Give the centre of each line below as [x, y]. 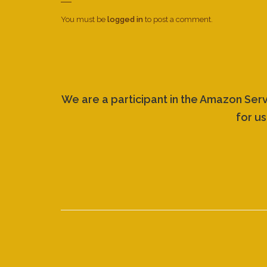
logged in [125, 20]
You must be [84, 20]
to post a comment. [178, 20]
